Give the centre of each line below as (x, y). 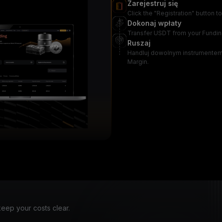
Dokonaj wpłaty (154, 23)
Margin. (138, 62)
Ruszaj (139, 43)
